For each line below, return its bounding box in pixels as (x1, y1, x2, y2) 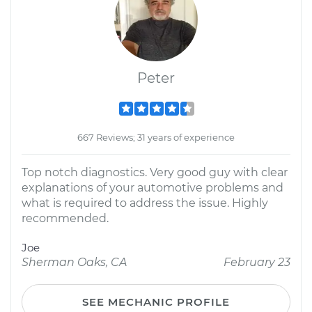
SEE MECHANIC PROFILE (82, 295, 230, 309)
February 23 (224, 256, 290, 269)
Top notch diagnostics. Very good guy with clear (22, 166, 288, 179)
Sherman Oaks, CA (22, 256, 127, 269)
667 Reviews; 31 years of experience (77, 132, 235, 143)
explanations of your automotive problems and (22, 181, 283, 194)
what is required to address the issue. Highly (22, 196, 268, 210)
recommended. (22, 212, 109, 225)
